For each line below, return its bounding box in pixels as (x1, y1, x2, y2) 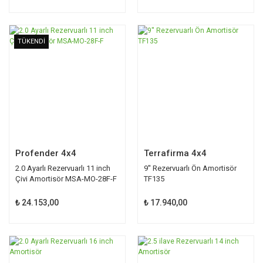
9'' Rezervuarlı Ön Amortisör (144, 163, 237, 173)
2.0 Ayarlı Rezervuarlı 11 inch (15, 163, 110, 173)
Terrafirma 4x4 (144, 147, 207, 159)
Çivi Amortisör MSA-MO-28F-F (15, 174, 117, 183)
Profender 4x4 (15, 147, 76, 159)
